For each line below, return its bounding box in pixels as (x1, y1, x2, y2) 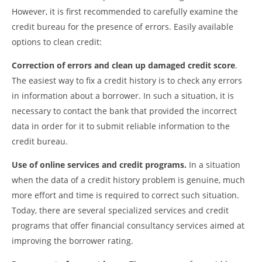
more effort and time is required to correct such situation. (12, 189, 239, 201)
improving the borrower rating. (12, 235, 133, 247)
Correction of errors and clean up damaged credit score (12, 60, 235, 71)
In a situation (187, 159, 240, 171)
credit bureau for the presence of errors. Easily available (12, 21, 233, 33)
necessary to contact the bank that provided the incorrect (12, 105, 237, 117)
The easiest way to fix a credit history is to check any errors (12, 75, 242, 87)
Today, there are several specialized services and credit (12, 205, 229, 216)
